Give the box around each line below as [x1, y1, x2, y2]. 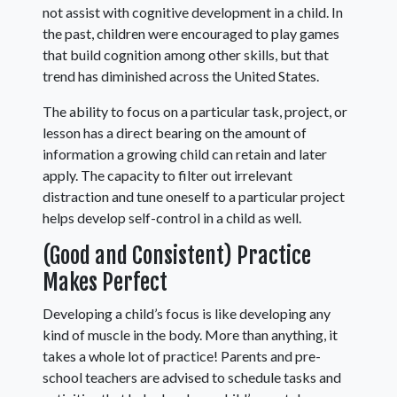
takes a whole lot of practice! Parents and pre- [43, 347, 321, 365]
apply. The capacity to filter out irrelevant [43, 167, 292, 184]
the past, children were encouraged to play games [43, 25, 339, 43]
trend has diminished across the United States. [43, 67, 319, 85]
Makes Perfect [43, 269, 167, 297]
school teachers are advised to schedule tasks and [43, 369, 341, 386]
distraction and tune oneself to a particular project [43, 188, 345, 206]
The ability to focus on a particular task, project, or [43, 103, 347, 121]
